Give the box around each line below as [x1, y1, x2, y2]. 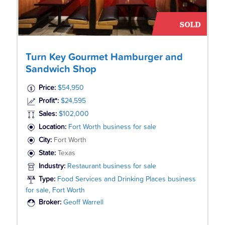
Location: [38, 124, 68, 131]
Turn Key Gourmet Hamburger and [25, 52, 183, 63]
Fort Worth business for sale [68, 124, 156, 131]
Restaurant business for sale [67, 163, 156, 170]
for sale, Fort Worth [25, 187, 85, 194]
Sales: [38, 110, 57, 118]
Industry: [38, 163, 67, 170]
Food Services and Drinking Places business [57, 176, 196, 183]
